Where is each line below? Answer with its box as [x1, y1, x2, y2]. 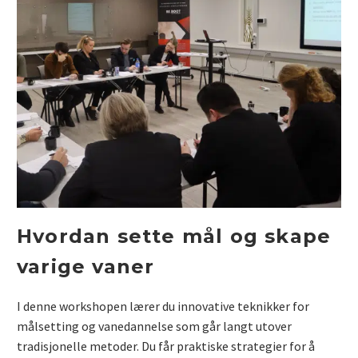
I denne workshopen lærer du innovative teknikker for [17, 297, 309, 314]
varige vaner [17, 255, 155, 279]
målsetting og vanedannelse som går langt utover [17, 317, 292, 334]
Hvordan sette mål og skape [17, 225, 332, 249]
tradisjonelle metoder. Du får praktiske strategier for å [17, 337, 315, 354]
